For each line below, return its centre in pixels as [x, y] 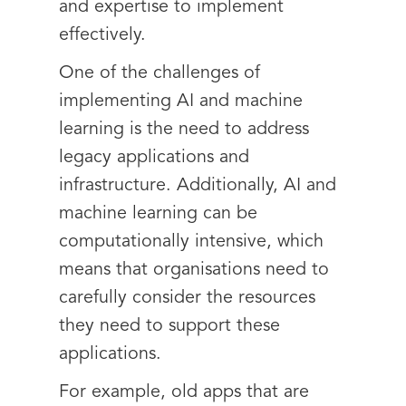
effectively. [102, 35]
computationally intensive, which [191, 242]
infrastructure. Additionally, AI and [198, 186]
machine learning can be [158, 214]
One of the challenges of [159, 73]
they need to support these [169, 326]
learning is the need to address [184, 130]
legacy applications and [154, 158]
